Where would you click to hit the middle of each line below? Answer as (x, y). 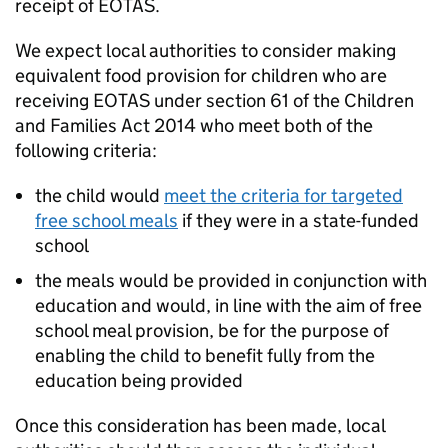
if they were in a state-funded (298, 220)
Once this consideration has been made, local (200, 425)
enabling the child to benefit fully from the (205, 355)
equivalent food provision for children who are (201, 75)
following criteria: (90, 150)
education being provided (139, 380)
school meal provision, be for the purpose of (212, 330)
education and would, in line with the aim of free (228, 305)
